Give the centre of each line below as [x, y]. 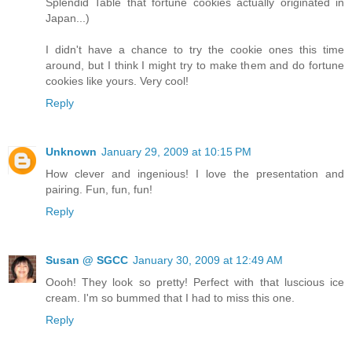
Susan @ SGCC [87, 260]
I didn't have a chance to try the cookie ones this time [195, 50]
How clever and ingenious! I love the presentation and [195, 174]
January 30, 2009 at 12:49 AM [208, 260]
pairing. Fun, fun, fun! [99, 190]
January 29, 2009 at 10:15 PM [176, 152]
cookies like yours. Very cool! [117, 81]
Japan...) [68, 18]
